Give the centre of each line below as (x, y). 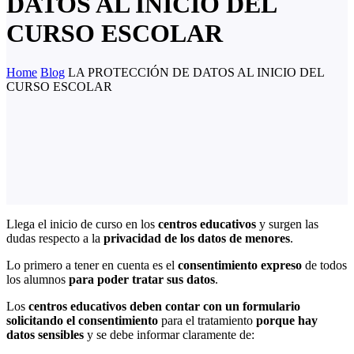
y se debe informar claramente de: (169, 334)
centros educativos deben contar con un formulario (164, 306)
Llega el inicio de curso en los (82, 224)
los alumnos (38, 279)
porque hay (287, 320)
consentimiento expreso (240, 265)
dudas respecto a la (55, 238)
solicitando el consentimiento (82, 320)
